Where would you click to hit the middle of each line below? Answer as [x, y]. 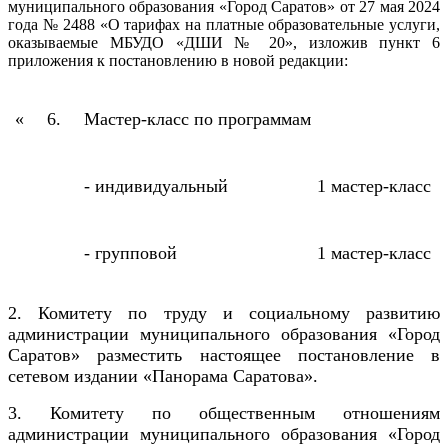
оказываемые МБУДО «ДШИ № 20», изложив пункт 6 [224, 43]
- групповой [130, 253]
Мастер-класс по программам [197, 119]
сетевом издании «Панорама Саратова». [163, 376]
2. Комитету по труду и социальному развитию [224, 313]
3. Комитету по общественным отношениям [224, 413]
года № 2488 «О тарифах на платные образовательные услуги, [224, 25]
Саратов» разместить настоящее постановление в [224, 355]
